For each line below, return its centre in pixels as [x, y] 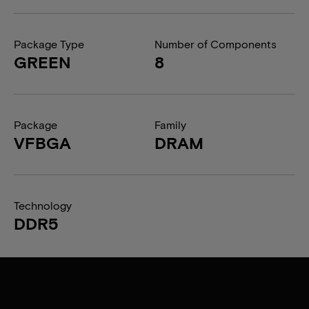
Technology [43, 205]
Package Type [49, 44]
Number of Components [216, 44]
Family [170, 124]
